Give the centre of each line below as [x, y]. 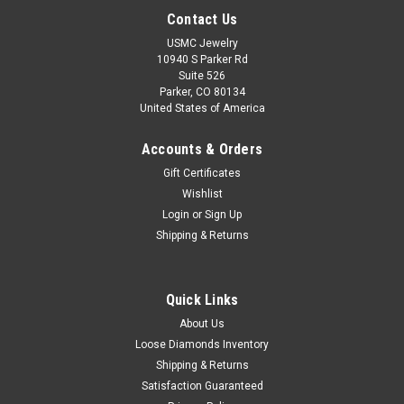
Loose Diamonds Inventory [202, 344]
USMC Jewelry [202, 43]
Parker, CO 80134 [202, 92]
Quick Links [202, 299]
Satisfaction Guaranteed [202, 386]
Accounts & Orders [202, 149]
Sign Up [224, 214]
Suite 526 [202, 75]
